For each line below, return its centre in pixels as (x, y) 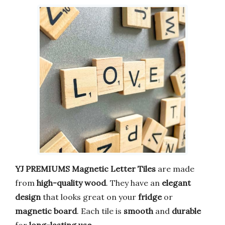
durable (186, 211)
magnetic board (46, 211)
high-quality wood (71, 183)
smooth (138, 211)
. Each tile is (100, 211)
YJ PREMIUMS (42, 168)
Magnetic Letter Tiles (114, 168)
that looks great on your (89, 197)
